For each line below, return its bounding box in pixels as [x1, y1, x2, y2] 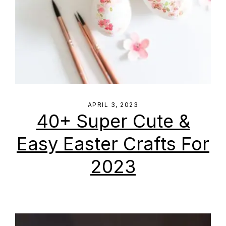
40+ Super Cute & [36, 110, 190, 132]
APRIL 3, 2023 [87, 101, 139, 108]
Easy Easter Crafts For [17, 133, 209, 155]
